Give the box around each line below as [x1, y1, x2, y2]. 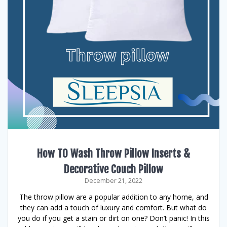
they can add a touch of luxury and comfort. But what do [20, 203, 207, 212]
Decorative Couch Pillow [64, 163, 163, 176]
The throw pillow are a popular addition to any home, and [19, 192, 208, 202]
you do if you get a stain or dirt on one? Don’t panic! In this [17, 213, 210, 223]
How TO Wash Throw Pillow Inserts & [37, 147, 190, 160]
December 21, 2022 [85, 176, 142, 185]
